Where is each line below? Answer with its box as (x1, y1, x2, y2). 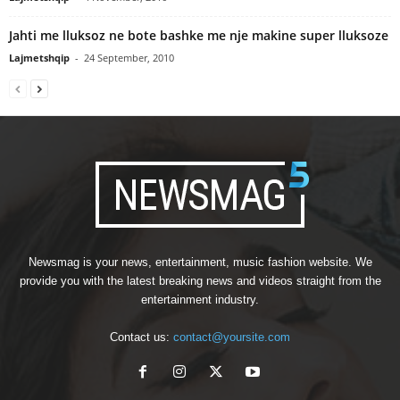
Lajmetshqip (9, 50, 70, 64)
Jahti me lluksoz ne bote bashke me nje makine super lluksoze (9, 26, 388, 44)
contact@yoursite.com (173, 329, 290, 344)
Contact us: (110, 329, 173, 344)
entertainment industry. (141, 292, 259, 306)
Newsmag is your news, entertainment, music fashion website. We (28, 254, 372, 269)
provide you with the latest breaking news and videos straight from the (19, 273, 381, 287)
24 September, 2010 (84, 50, 174, 64)
